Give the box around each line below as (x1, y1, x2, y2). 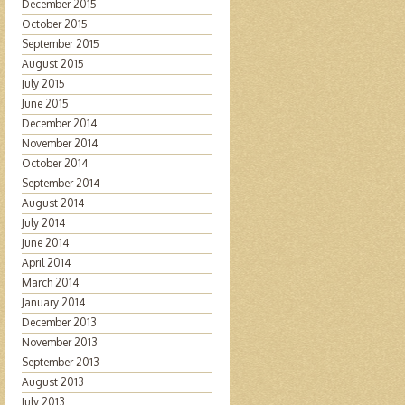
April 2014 (21, 256, 71, 269)
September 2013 (21, 355, 99, 369)
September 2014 (21, 176, 99, 190)
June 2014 (21, 236, 69, 250)
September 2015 (21, 37, 99, 51)
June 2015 (21, 97, 69, 110)
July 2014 (21, 216, 65, 230)
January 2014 (21, 296, 85, 309)
